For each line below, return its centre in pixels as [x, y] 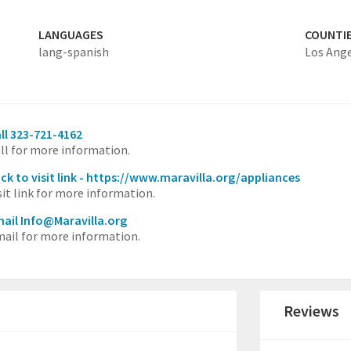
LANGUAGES [71, 34]
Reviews [312, 311]
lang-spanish [73, 52]
